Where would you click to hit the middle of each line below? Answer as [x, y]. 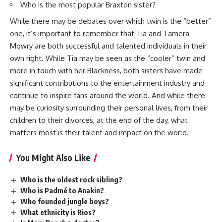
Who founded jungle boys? [65, 201]
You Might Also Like [53, 157]
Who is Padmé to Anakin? [62, 190]
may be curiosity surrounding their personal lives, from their [109, 108]
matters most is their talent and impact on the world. [99, 132]
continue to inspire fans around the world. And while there [108, 95]
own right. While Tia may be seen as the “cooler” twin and [108, 58]
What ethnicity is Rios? [58, 212]
